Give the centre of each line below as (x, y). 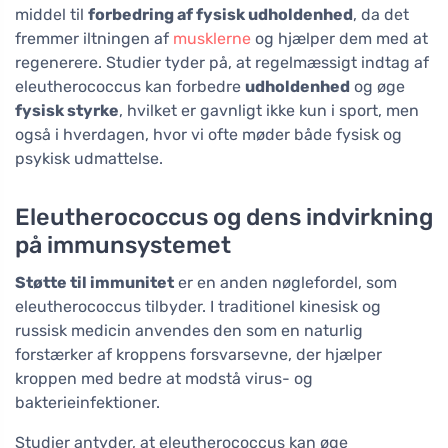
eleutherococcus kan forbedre (130, 86)
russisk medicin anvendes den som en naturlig (189, 330)
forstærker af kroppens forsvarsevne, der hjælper (198, 354)
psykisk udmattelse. (89, 158)
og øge (377, 86)
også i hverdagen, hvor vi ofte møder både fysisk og (208, 134)
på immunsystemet (123, 244)
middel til (51, 14)
